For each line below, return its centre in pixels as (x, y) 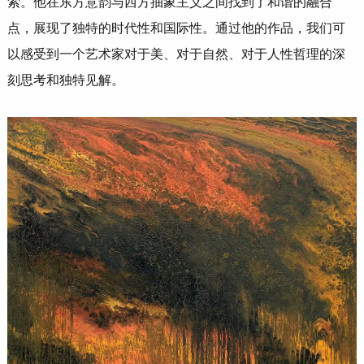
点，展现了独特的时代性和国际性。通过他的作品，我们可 (176, 28)
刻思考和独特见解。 (65, 80)
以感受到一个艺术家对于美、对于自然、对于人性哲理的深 (176, 54)
